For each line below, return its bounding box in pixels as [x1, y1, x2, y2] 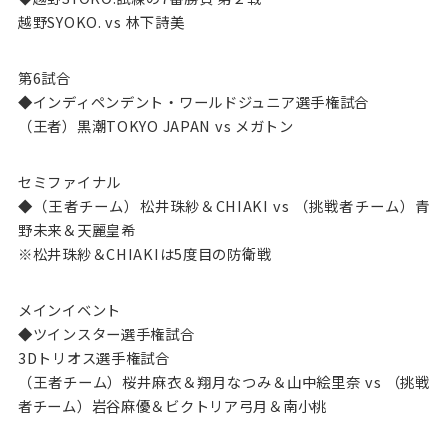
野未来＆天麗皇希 [17, 218, 136, 240]
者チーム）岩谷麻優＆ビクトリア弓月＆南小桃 [17, 394, 328, 416]
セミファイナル [17, 170, 121, 192]
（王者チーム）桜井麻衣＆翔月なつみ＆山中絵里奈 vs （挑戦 [17, 370, 431, 392]
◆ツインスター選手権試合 [17, 322, 195, 344]
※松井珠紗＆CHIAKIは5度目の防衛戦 [17, 242, 272, 264]
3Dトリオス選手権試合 [17, 346, 170, 368]
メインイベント [17, 298, 121, 320]
